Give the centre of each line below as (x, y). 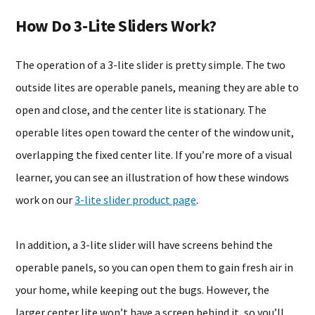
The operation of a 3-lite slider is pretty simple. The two (151, 65)
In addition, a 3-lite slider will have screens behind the (144, 245)
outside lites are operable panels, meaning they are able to (157, 87)
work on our (45, 200)
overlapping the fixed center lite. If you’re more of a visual (154, 155)
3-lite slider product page (136, 200)
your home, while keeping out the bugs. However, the (143, 290)
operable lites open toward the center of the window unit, (155, 132)
